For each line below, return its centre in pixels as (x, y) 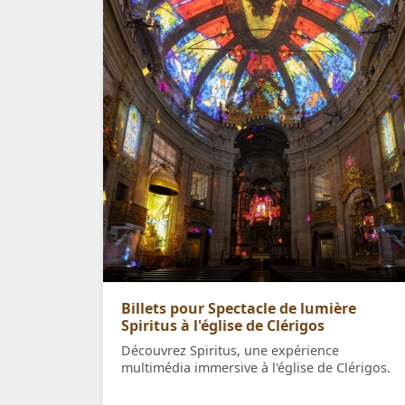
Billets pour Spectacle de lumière (239, 309)
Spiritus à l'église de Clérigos (223, 326)
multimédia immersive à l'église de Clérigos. (256, 368)
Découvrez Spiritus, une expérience (230, 351)
